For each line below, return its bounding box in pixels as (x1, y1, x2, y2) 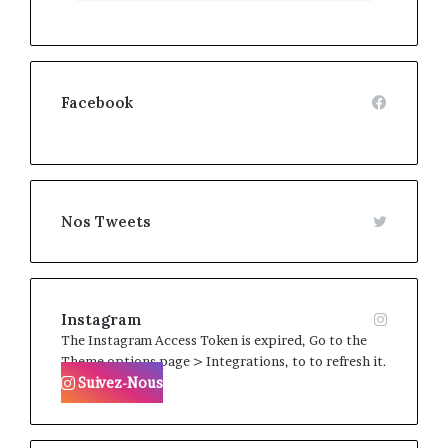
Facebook (61, 92, 133, 112)
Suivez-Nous (75, 373, 163, 391)
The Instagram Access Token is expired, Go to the (61, 331, 367, 348)
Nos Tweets (61, 211, 151, 231)
